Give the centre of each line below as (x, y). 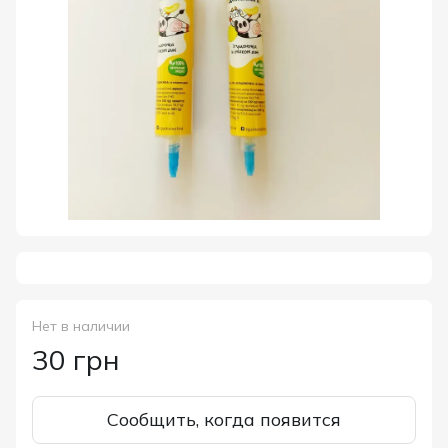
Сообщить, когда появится (224, 419)
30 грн (76, 359)
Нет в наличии (81, 326)
